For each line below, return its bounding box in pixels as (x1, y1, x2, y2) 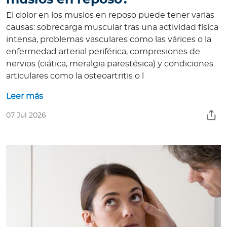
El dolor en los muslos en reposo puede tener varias (6, 11, 214, 20)
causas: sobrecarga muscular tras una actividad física (6, 23, 218, 32)
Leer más (6, 92, 43, 101)
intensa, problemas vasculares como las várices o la (6, 35, 211, 44)
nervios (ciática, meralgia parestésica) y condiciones (6, 60, 213, 68)
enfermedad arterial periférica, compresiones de (6, 48, 200, 56)
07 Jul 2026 (6, 112, 46, 120)
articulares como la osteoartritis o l (6, 72, 144, 81)
